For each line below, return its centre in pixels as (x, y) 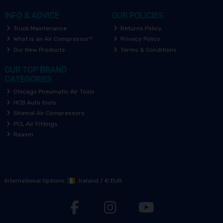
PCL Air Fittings (35, 124)
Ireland (88, 180)
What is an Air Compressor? (52, 39)
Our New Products (39, 50)
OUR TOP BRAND (35, 70)
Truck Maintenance (40, 28)
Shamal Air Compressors (49, 113)
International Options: (36, 180)
